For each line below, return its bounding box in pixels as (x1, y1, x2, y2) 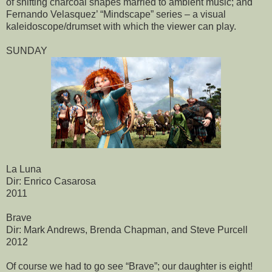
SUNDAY (6, 46, 47, 56)
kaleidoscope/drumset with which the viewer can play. (6, 21, 236, 32)
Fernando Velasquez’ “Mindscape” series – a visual (6, 9, 226, 20)
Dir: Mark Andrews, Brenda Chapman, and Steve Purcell (6, 225, 248, 236)
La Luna (6, 164, 41, 175)
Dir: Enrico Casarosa (6, 176, 96, 187)
